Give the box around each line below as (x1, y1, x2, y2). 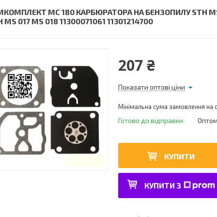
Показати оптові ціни (118, 83, 185, 91)
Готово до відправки (118, 116, 183, 124)
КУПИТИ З (144, 181, 181, 190)
